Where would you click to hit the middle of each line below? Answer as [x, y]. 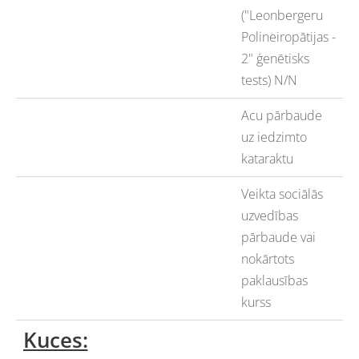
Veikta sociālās [282, 194]
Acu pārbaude [281, 116]
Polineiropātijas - [288, 37]
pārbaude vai [278, 238]
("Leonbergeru [282, 16]
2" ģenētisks [275, 59]
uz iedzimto [274, 137]
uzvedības [269, 216]
